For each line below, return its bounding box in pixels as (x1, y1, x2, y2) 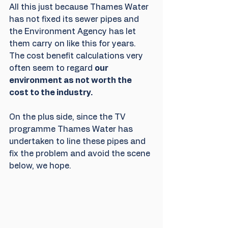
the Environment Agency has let (9, 27, 138, 36)
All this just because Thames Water (9, 3, 151, 12)
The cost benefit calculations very (9, 52, 145, 61)
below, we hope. (9, 162, 73, 170)
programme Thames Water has (9, 125, 135, 134)
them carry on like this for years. (9, 40, 138, 48)
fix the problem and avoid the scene (9, 150, 152, 158)
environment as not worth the (9, 76, 133, 85)
